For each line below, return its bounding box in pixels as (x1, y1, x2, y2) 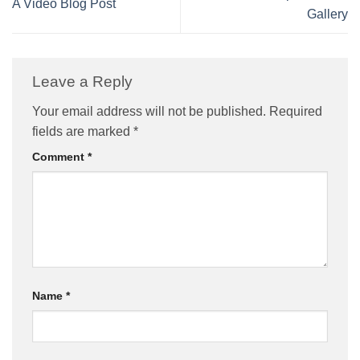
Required (269, 104, 322, 119)
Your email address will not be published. (32, 104, 266, 119)
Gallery (307, 6, 348, 21)
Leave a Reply (32, 72, 137, 90)
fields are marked (32, 125, 133, 139)
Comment (32, 150, 88, 164)
